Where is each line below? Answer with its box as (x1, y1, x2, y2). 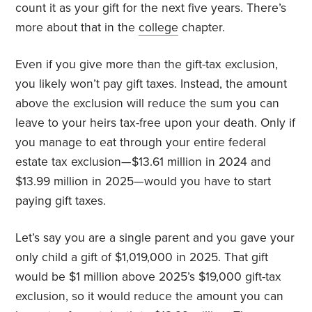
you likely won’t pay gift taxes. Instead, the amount (15, 76, 288, 91)
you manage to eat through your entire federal (15, 134, 267, 150)
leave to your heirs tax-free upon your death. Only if (15, 115, 296, 130)
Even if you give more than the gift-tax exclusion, (15, 56, 279, 72)
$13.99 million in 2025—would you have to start (15, 173, 272, 189)
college (139, 19, 179, 35)
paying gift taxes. (15, 193, 107, 208)
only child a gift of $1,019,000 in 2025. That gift (15, 249, 269, 265)
